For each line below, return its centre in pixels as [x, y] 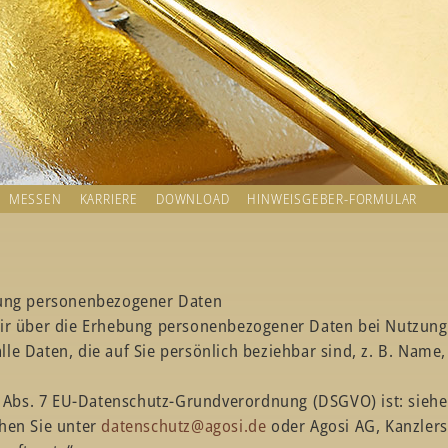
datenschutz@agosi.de [184, 425]
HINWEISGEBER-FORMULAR [332, 198]
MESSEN [35, 198]
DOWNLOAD [193, 198]
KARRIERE [109, 198]
